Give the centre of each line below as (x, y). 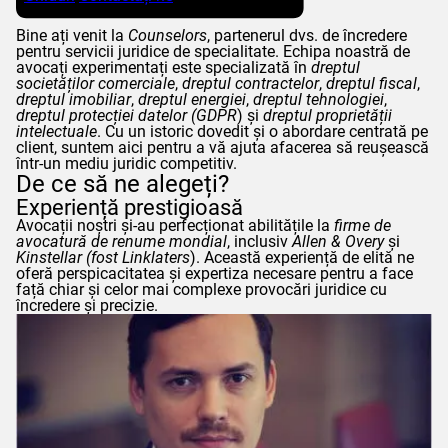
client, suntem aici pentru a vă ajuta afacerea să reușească (222, 147)
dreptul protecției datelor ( (106, 115)
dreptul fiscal (371, 83)
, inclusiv (259, 241)
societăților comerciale (95, 83)
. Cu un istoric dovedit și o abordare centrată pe (262, 131)
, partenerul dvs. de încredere (307, 35)
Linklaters (156, 257)
